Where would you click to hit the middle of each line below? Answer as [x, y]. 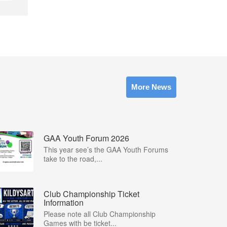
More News [151, 87]
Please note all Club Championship [100, 214]
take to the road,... [73, 159]
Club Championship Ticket [91, 194]
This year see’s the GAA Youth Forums [106, 149]
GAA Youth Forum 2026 [86, 138]
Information [64, 202]
